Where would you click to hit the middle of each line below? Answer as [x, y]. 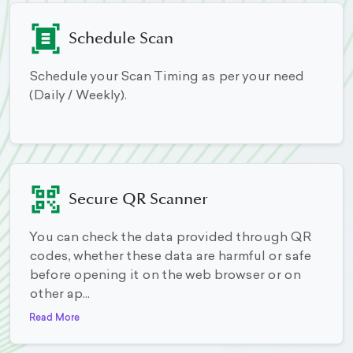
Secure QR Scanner [138, 200]
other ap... [59, 295]
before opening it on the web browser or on [165, 276]
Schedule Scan [121, 39]
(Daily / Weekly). [78, 97]
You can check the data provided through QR [170, 238]
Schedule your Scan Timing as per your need [166, 78]
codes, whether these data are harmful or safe [170, 257]
